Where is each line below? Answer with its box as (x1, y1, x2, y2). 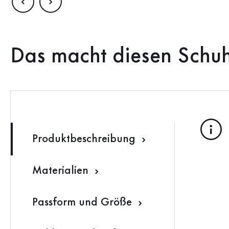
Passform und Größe (32, 197, 135, 208)
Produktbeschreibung (32, 134, 139, 145)
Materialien (32, 166, 91, 176)
